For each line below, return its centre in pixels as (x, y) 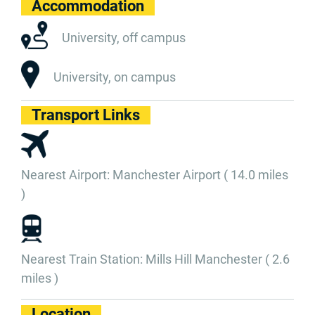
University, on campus (115, 77)
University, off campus (124, 38)
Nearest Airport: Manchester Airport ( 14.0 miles (155, 175)
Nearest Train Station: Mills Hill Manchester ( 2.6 (155, 259)
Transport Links (86, 115)
